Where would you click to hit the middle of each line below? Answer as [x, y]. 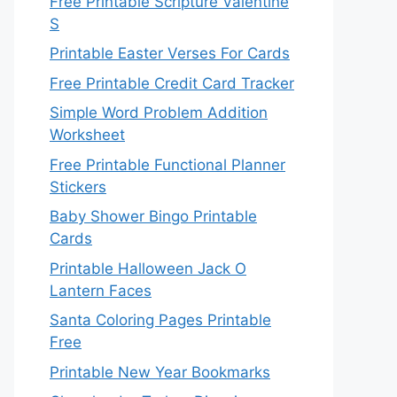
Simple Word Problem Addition [159, 113]
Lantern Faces [101, 290]
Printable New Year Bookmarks [160, 372]
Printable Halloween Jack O [148, 268]
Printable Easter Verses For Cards [170, 53]
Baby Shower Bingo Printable [153, 216]
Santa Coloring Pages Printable [160, 320]
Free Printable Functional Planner [167, 164]
